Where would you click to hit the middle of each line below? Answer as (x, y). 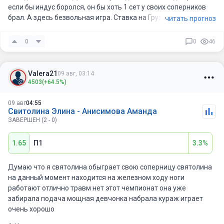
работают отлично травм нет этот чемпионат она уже (97, 188)
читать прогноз (190, 18)
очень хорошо (31, 209)
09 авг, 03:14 (76, 73)
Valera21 (43, 73)
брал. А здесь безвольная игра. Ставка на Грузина (91, 17)
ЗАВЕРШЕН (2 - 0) (32, 120)
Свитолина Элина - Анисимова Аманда (82, 111)
